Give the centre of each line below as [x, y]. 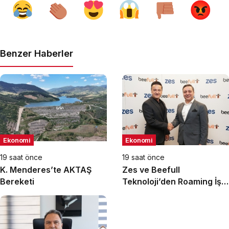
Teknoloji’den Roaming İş [172, 182]
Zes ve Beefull [151, 170]
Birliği [133, 193]
